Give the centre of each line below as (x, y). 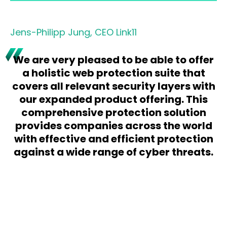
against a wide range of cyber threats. (113, 152)
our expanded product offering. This (113, 99)
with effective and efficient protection (113, 139)
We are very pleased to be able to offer (113, 60)
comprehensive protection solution (113, 112)
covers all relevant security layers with (113, 86)
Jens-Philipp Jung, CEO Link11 (73, 32)
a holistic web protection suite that (113, 73)
